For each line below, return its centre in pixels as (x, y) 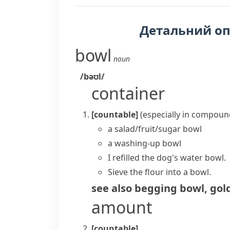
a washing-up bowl (145, 143)
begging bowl (169, 188)
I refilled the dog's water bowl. (167, 158)
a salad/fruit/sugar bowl (155, 129)
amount (122, 207)
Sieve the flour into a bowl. (159, 172)
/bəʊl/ (92, 76)
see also (112, 188)
